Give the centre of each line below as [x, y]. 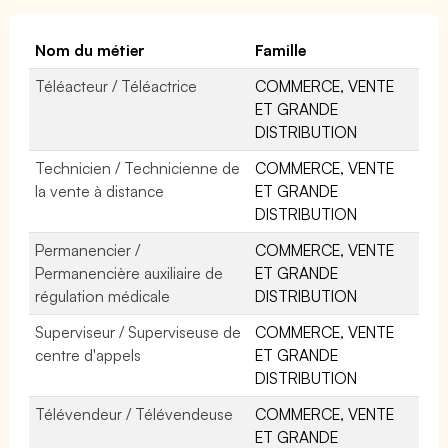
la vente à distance [100, 190]
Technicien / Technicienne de [138, 167]
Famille [280, 49]
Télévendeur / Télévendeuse [134, 413]
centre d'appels [88, 354]
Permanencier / [88, 249]
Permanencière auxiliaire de [129, 272]
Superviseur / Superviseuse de [138, 331]
